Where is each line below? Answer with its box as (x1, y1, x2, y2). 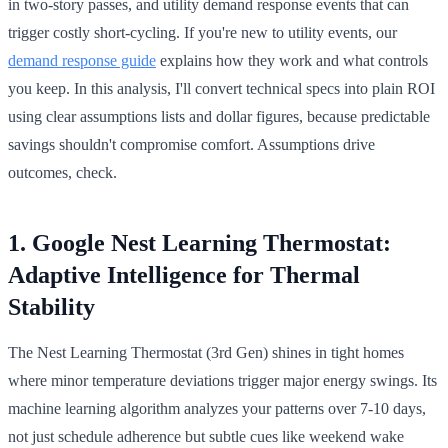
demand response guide (8, 51, 156, 69)
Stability (8, 293, 95, 320)
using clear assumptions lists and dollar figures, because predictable (8, 107, 430, 125)
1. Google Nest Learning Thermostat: (8, 229, 391, 256)
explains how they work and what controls (156, 51, 428, 69)
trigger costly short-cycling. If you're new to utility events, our (8, 23, 397, 41)
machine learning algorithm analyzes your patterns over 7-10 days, (8, 399, 426, 417)
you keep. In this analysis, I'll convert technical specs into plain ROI (8, 79, 435, 97)
